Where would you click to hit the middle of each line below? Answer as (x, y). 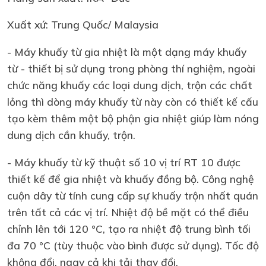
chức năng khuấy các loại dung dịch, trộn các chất (130, 85)
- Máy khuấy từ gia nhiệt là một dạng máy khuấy (127, 52)
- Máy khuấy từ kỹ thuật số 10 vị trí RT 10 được (124, 162)
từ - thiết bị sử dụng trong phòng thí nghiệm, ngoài (131, 68)
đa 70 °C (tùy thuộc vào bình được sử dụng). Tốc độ (133, 245)
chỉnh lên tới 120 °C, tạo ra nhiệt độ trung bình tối (129, 228)
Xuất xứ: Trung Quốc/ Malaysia (83, 25)
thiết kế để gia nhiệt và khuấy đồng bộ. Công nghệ (131, 178)
